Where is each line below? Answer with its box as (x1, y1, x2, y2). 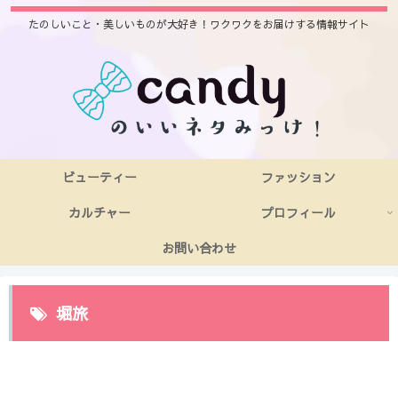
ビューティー (62, 167, 137, 186)
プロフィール (261, 203, 336, 221)
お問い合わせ (162, 238, 236, 257)
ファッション (261, 167, 336, 186)
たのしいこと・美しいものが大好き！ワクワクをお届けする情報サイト (28, 17, 370, 32)
